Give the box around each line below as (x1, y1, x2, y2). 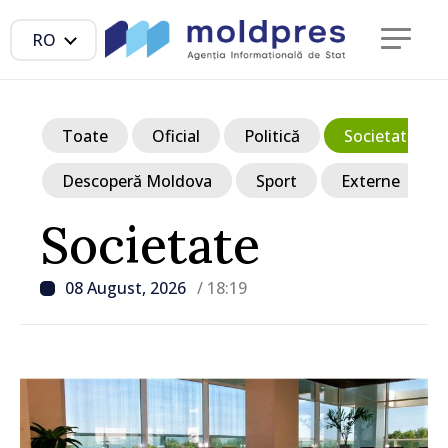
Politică (244, 124, 300, 147)
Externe (341, 169, 400, 192)
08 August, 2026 (65, 277, 190, 299)
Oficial (152, 124, 200, 147)
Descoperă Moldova (62, 169, 212, 192)
